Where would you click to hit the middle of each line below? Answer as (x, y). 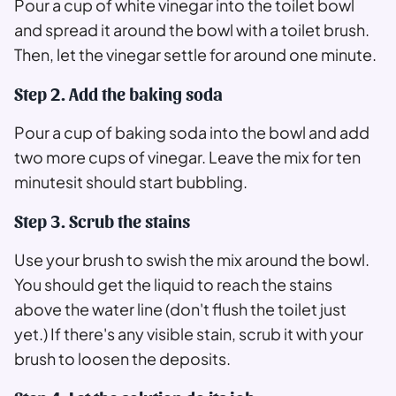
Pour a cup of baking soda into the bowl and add (192, 133)
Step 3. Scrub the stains (102, 221)
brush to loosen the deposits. (122, 359)
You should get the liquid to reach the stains (173, 285)
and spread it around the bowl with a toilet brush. (192, 30)
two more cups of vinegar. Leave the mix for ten (187, 157)
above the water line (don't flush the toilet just (180, 309)
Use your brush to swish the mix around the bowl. (192, 260)
